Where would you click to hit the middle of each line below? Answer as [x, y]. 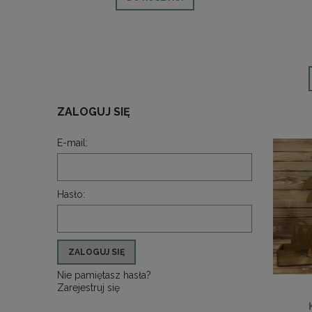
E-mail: [72, 143]
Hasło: [71, 195]
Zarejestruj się [88, 288]
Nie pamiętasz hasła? [104, 275]
